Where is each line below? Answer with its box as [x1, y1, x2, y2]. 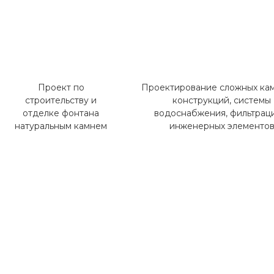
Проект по [37, 81, 84, 93]
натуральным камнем [15, 120, 108, 131]
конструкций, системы [172, 94, 272, 106]
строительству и [25, 94, 97, 106]
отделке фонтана [23, 107, 100, 119]
